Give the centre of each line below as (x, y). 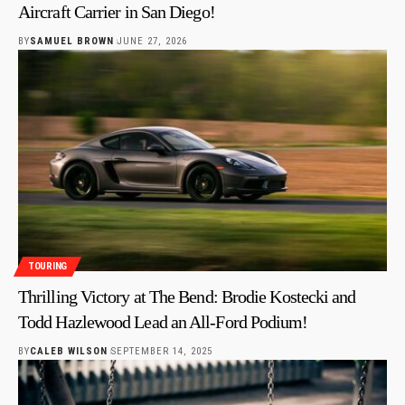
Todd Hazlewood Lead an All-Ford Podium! (163, 321)
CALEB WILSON (69, 351)
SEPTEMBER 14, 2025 (161, 351)
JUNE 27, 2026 (152, 41)
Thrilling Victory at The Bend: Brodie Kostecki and (187, 296)
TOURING (48, 267)
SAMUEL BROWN (72, 41)
